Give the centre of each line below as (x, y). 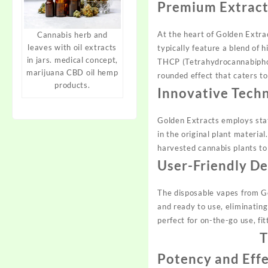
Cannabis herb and (72, 35)
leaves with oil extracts (72, 48)
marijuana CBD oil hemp (72, 73)
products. (72, 85)
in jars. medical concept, (72, 60)
